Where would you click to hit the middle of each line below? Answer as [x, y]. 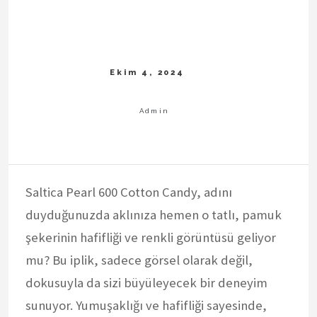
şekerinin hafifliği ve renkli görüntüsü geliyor [151, 237]
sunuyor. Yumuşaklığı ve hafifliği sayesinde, [146, 305]
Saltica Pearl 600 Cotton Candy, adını [129, 192]
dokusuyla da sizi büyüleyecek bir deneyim [146, 282]
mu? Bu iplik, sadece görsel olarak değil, [139, 260]
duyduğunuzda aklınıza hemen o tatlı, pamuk [154, 214]
